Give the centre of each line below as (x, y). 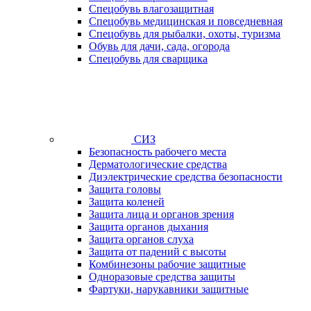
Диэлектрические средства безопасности (186, 177)
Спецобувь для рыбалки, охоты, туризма (185, 34)
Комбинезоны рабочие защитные (167, 264)
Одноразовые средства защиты (162, 277)
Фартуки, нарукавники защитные (169, 289)
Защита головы (125, 189)
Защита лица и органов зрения (161, 214)
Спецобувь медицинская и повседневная (186, 21)
